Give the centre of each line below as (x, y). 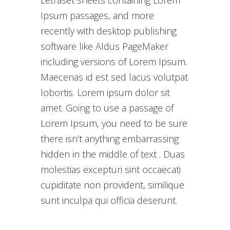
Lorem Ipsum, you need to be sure (114, 123)
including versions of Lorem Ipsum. (114, 62)
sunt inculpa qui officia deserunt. (109, 200)
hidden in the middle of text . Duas (113, 154)
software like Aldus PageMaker (104, 46)
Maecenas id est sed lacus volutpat (114, 77)
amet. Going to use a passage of (107, 108)
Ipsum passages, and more (97, 16)
